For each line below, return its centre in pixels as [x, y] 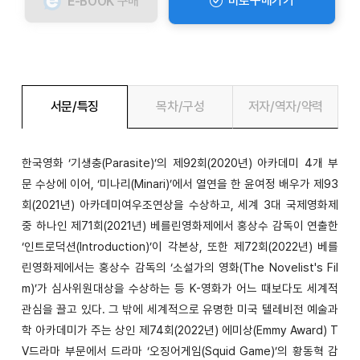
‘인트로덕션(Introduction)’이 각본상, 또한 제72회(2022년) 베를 [180, 246]
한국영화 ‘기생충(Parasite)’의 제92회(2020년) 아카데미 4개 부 [180, 163]
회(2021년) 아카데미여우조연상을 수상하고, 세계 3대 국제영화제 [180, 205]
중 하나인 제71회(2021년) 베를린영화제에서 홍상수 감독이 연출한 [180, 225]
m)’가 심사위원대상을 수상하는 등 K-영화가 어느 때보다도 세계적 [180, 288]
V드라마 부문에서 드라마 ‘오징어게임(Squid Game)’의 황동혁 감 [180, 351]
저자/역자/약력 [285, 106]
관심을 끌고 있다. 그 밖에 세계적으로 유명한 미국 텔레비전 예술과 [180, 309]
